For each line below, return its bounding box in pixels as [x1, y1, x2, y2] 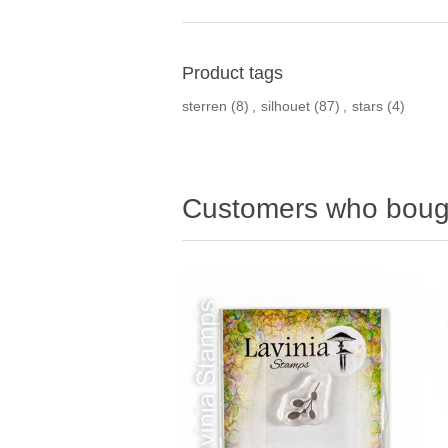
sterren [182, 98, 227, 115]
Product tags [182, 63, 283, 84]
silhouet [261, 98, 310, 115]
